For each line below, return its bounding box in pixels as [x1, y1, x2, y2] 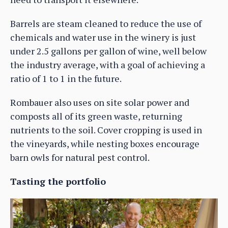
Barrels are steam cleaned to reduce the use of [10, 17, 202, 30]
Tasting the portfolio [10, 175, 106, 188]
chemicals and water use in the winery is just [10, 31, 196, 44]
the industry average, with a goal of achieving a [10, 59, 205, 71]
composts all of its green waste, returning [10, 110, 182, 123]
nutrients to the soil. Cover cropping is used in [10, 124, 202, 136]
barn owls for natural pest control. [10, 151, 150, 164]
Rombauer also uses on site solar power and [10, 96, 189, 109]
